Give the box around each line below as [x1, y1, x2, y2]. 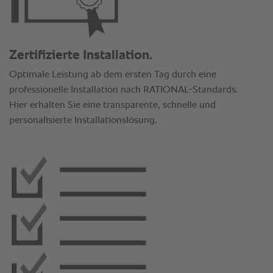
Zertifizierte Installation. [9, 48, 152, 62]
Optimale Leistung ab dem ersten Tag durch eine [9, 69, 216, 80]
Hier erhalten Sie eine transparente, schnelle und [9, 100, 216, 110]
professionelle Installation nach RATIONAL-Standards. [9, 85, 238, 95]
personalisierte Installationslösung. [9, 115, 157, 126]
